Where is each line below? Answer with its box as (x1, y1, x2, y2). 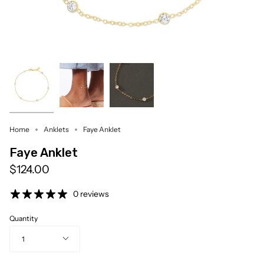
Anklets (44, 125, 69, 134)
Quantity (9, 214, 38, 223)
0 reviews (73, 189, 109, 200)
